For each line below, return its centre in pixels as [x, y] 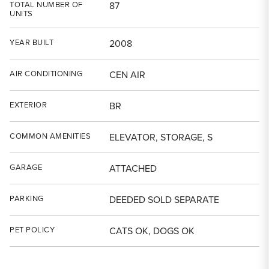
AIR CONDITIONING [46, 74]
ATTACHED [133, 168]
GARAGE [26, 167]
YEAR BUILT [32, 42]
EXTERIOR [28, 105]
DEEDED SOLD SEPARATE [164, 200]
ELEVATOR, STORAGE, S [161, 137]
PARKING [27, 198]
